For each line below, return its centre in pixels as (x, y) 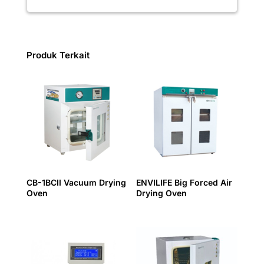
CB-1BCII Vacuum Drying (76, 183)
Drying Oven (162, 193)
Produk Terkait (58, 55)
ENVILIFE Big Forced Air (184, 183)
